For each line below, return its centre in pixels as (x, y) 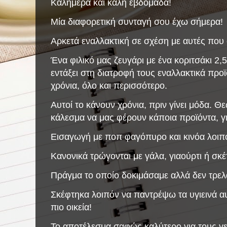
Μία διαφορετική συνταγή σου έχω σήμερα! (137, 21)
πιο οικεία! (71, 207)
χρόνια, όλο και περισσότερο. (110, 85)
